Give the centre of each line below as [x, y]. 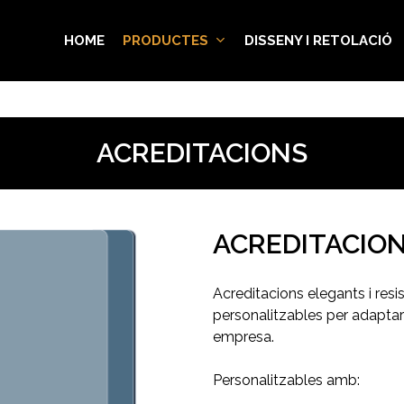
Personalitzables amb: [286, 380]
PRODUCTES [165, 41]
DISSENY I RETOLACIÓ [318, 41]
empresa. [243, 337]
